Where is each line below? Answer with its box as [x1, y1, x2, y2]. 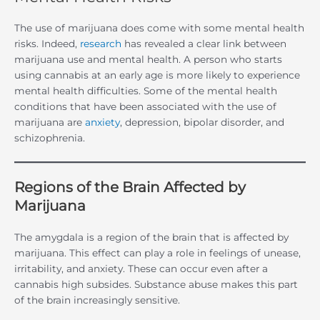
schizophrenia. [14, 132, 85, 144]
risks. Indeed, [14, 38, 80, 50]
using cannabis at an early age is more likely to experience [14, 69, 300, 81]
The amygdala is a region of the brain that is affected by [14, 231, 289, 244]
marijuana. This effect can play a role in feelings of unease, [14, 247, 301, 259]
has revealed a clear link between [121, 38, 286, 50]
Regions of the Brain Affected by [14, 179, 246, 196]
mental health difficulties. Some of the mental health [14, 85, 277, 97]
